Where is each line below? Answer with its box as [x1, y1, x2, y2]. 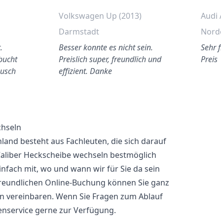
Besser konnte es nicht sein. [59, 42, 153, 53]
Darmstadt [59, 26, 100, 37]
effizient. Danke [59, 66, 112, 76]
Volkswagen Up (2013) [59, 10, 142, 21]
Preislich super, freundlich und [59, 54, 162, 65]
